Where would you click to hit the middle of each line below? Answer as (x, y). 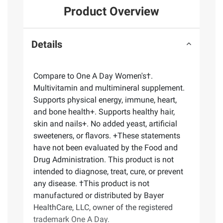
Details (47, 44)
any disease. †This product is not (91, 184)
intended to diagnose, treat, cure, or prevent (108, 172)
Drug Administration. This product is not (104, 160)
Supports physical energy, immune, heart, (105, 100)
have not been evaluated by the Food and (106, 148)
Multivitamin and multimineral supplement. (109, 88)
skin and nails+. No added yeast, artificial (105, 124)
